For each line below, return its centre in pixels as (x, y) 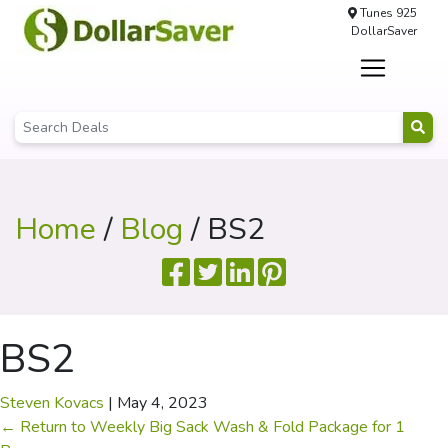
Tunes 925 (386, 13)
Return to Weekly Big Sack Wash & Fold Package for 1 (210, 427)
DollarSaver (383, 31)
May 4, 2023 (162, 403)
